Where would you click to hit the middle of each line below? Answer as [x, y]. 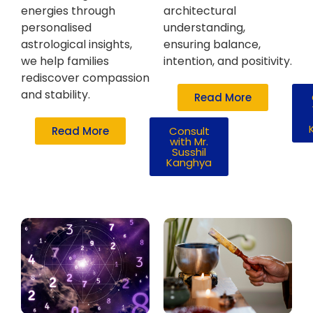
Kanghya [189, 163]
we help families [65, 61]
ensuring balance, [212, 45]
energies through [68, 11]
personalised [56, 28]
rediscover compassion [85, 78]
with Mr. [189, 142]
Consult [189, 131]
